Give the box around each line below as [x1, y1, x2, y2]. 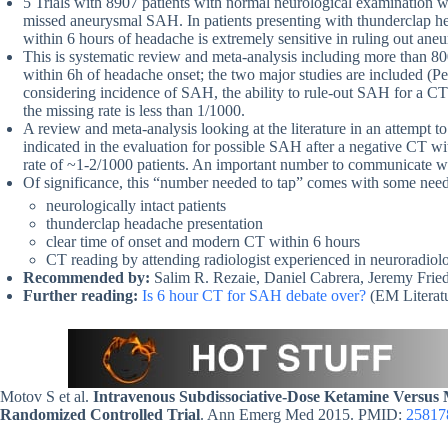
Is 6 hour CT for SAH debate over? [138, 287, 366, 305]
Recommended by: [23, 269, 154, 287]
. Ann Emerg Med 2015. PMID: [200, 406, 406, 424]
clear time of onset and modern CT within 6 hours [46, 233, 360, 251]
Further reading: [23, 287, 138, 305]
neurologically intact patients [46, 197, 226, 215]
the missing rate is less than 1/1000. [23, 102, 249, 120]
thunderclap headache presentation [46, 215, 263, 233]
